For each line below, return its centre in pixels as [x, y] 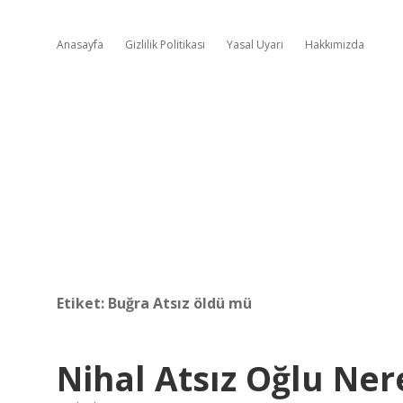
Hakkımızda [335, 45]
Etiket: [82, 303]
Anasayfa [80, 45]
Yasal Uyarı [255, 45]
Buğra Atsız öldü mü [180, 303]
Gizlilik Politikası [165, 45]
